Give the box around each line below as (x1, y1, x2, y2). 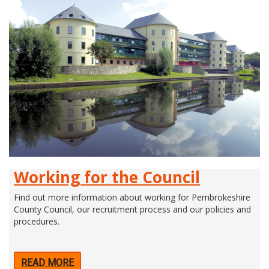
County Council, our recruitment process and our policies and (14, 204, 251, 216)
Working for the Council (14, 166, 200, 189)
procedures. (14, 216, 59, 228)
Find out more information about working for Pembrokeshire (14, 192, 250, 204)
